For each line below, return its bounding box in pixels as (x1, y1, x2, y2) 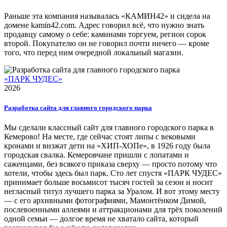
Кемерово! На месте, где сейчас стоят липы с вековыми (4, 132, 196, 141)
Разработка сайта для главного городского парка (4, 103, 152, 111)
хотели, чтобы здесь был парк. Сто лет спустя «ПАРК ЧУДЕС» (4, 169, 222, 178)
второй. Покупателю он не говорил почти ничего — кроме (4, 39, 209, 48)
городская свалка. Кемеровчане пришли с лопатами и (4, 150, 189, 160)
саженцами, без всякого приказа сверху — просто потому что (4, 160, 217, 169)
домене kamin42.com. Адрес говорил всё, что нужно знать (4, 20, 204, 29)
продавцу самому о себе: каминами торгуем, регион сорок (4, 29, 206, 39)
